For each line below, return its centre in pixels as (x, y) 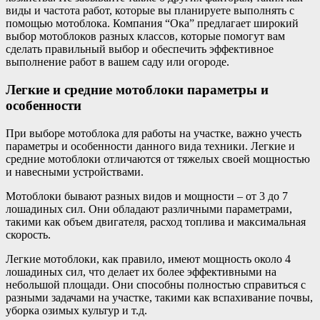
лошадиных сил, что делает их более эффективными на (141, 271)
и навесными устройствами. (75, 171)
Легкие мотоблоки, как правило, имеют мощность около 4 (148, 259)
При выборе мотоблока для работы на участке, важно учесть (154, 133)
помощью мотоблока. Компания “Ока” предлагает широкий (152, 24)
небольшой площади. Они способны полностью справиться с (156, 284)
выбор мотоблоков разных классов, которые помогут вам (145, 36)
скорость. (28, 234)
